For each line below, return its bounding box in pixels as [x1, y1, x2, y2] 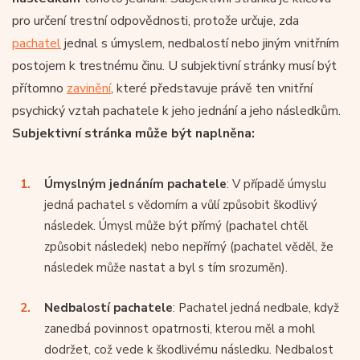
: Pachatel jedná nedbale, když [173, 299, 339, 316]
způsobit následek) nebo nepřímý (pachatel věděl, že [44, 238, 333, 255]
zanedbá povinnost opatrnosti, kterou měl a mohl [44, 320, 315, 337]
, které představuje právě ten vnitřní [111, 79, 313, 97]
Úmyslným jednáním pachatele [44, 175, 227, 192]
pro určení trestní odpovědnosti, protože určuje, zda [12, 11, 299, 30]
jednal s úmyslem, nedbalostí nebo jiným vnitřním [61, 34, 339, 52]
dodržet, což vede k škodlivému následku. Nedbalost [44, 341, 333, 358]
